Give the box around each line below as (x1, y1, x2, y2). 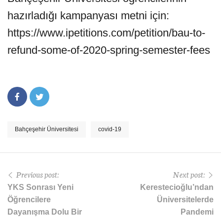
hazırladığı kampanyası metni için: (7, 9, 169, 22)
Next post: (173, 168, 205, 180)
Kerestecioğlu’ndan (140, 183, 214, 191)
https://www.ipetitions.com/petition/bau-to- (7, 27, 205, 39)
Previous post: (16, 168, 59, 180)
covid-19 (98, 126, 121, 133)
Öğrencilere (7, 195, 51, 204)
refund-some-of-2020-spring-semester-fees (7, 44, 210, 56)
